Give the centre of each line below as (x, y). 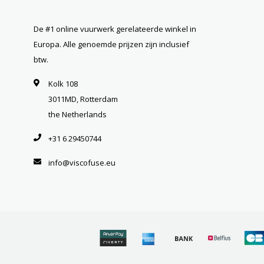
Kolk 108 (63, 84)
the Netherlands (77, 115)
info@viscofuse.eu (82, 163)
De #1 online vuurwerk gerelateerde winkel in (115, 29)
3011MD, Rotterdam (83, 99)
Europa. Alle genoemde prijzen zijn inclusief (111, 44)
